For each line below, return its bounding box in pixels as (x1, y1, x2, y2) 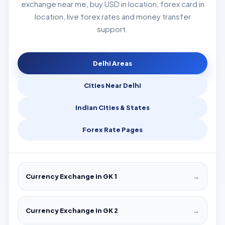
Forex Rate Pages (82, 126, 143, 134)
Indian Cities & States (75, 103, 150, 112)
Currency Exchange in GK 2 (26, 206, 118, 215)
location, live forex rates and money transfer (34, 12, 191, 22)
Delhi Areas (93, 59, 132, 68)
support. (97, 24, 128, 34)
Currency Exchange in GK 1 (26, 172, 117, 181)
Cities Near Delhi (84, 81, 141, 90)
